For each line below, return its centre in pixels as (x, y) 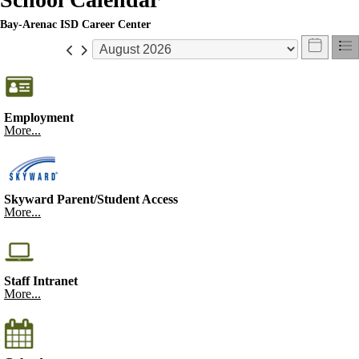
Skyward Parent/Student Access (91, 199)
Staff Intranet (41, 281)
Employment (39, 117)
